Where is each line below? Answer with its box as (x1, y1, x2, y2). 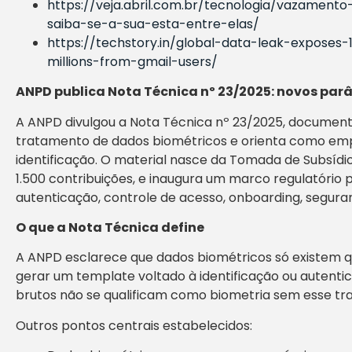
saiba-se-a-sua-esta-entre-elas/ (47, 14, 259, 33)
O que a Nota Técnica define (16, 218, 204, 236)
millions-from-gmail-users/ (47, 52, 218, 71)
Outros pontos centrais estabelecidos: (16, 316, 252, 335)
